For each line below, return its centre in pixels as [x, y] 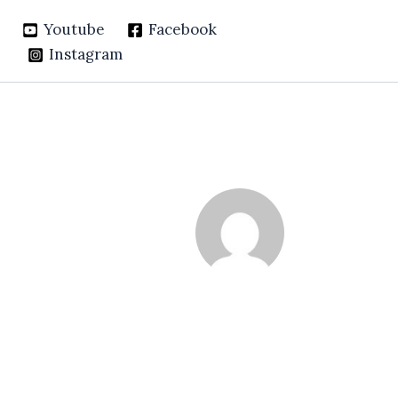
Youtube [74, 30]
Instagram [85, 55]
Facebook [183, 30]
